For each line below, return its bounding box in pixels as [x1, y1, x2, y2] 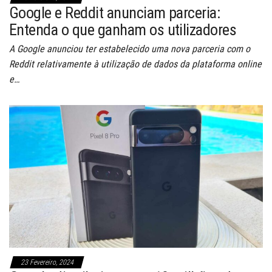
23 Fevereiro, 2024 [21, 257, 73, 267]
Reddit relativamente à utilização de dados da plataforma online [9, 58, 262, 70]
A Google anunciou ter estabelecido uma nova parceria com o [9, 42, 250, 55]
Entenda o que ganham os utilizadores [9, 20, 237, 39]
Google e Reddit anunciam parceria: [9, 3, 220, 22]
